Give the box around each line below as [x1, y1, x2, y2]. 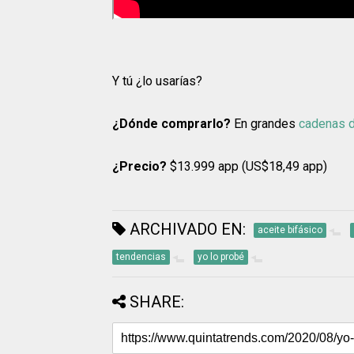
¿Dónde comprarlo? [112, 116, 231, 132]
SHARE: [130, 292, 184, 312]
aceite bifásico [258, 224, 322, 236]
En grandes [231, 116, 299, 132]
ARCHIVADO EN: [126, 220, 246, 239]
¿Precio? [112, 159, 167, 175]
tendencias [116, 251, 166, 263]
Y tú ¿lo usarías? [112, 73, 202, 89]
